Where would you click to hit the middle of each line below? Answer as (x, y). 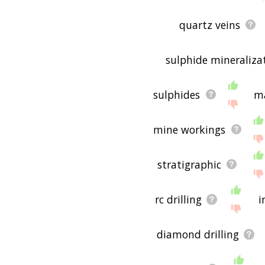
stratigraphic (190, 164)
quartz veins (210, 25)
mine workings (190, 129)
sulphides (177, 94)
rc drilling (178, 199)
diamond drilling (198, 234)
